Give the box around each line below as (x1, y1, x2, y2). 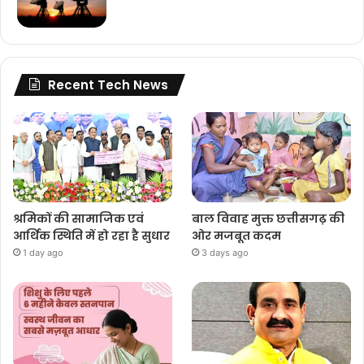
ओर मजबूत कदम (192, 227, 282, 244)
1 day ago (23, 246, 63, 258)
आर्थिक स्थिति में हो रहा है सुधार (13, 227, 170, 244)
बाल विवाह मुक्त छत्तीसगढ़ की (192, 210, 345, 227)
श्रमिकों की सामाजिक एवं (13, 210, 144, 227)
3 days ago (201, 246, 249, 258)
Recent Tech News (48, 76, 168, 94)
